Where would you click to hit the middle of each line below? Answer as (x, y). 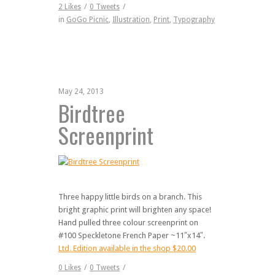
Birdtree (92, 112)
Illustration (131, 19)
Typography (194, 19)
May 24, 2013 (81, 91)
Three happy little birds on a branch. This (130, 196)
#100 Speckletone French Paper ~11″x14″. (132, 235)
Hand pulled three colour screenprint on (128, 222)
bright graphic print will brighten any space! (135, 209)
